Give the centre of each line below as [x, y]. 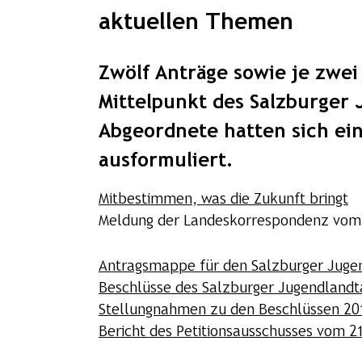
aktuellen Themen [196, 23]
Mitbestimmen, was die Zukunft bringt [223, 200]
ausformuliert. [166, 161]
